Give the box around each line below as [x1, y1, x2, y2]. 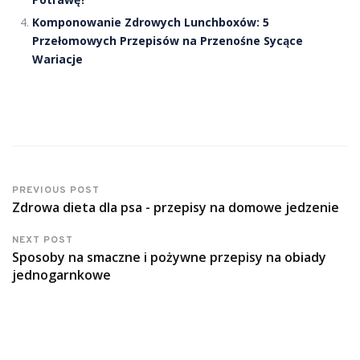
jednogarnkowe [12, 266, 111, 284]
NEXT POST [12, 234, 73, 247]
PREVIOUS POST [12, 184, 100, 198]
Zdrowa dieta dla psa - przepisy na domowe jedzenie [12, 198, 339, 217]
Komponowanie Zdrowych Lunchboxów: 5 [32, 14, 269, 31]
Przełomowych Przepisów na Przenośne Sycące [32, 33, 303, 49]
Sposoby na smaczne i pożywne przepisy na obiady [12, 248, 326, 267]
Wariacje [32, 51, 83, 67]
